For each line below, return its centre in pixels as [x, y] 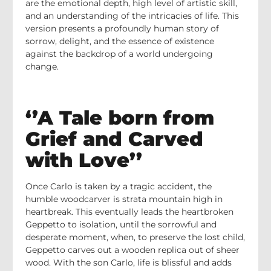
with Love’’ [84, 160]
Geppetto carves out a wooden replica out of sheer [132, 250]
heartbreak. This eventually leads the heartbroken [129, 211]
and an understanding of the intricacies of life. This [132, 16]
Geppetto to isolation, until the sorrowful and [121, 224]
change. [42, 67]
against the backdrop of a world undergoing [119, 54]
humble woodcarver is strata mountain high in [124, 199]
